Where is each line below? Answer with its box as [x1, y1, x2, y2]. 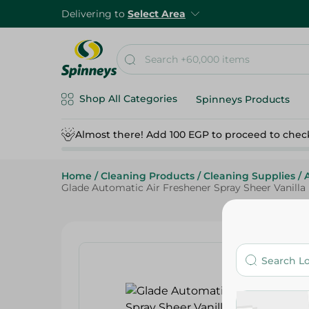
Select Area [128, 8, 186, 20]
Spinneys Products [196, 93, 290, 106]
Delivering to [61, 8, 128, 20]
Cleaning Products [101, 170, 195, 182]
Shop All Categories [79, 92, 177, 105]
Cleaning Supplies [203, 170, 295, 182]
